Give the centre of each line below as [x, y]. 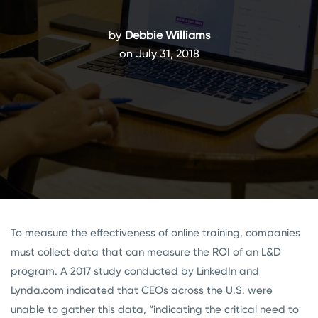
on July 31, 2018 [159, 54]
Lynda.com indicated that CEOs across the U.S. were [142, 290]
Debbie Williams [167, 35]
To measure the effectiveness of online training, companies [155, 233]
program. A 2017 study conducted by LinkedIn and [135, 271]
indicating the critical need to [226, 309]
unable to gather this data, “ [82, 309]
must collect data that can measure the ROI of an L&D [146, 252]
